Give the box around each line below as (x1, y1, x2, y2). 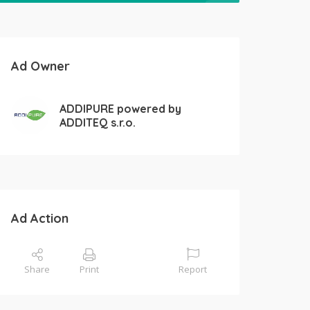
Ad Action (11, 210, 69, 227)
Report (179, 263, 207, 276)
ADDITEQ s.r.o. (60, 115, 136, 129)
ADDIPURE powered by (60, 101, 182, 116)
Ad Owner (11, 58, 70, 74)
